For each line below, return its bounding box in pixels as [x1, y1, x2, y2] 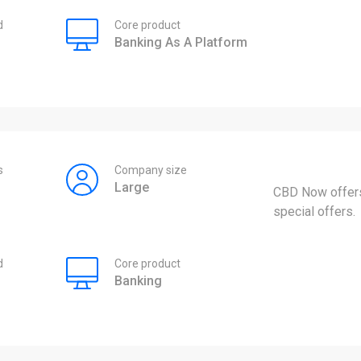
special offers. [273, 204, 355, 220]
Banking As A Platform [114, 35, 247, 51]
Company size [114, 164, 187, 177]
